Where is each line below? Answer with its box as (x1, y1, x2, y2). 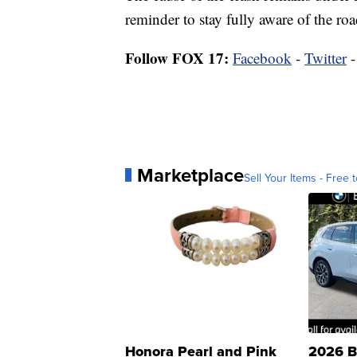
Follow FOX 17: (125, 46, 229, 69)
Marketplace (137, 160, 244, 190)
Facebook (233, 47, 292, 68)
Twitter (304, 47, 347, 68)
